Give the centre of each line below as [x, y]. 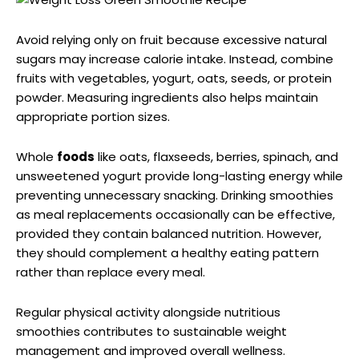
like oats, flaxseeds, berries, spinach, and [216, 156]
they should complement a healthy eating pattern [167, 252]
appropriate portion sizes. [93, 116]
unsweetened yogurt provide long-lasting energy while [179, 175]
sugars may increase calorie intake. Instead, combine [175, 58]
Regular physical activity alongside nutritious [148, 312]
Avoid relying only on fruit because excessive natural [171, 39]
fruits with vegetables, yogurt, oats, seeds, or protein [174, 78]
